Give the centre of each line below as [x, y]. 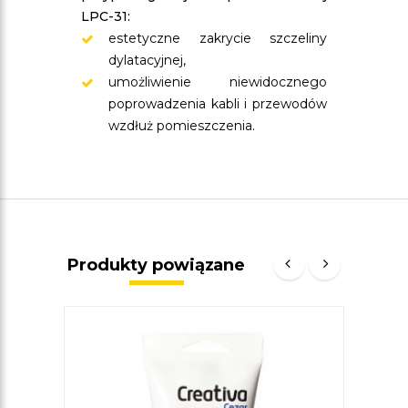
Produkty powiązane [157, 265]
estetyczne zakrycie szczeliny [218, 38]
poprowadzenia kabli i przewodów [218, 104]
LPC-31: [106, 16]
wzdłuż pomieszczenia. [182, 126]
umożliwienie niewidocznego [218, 82]
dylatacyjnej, [147, 60]
